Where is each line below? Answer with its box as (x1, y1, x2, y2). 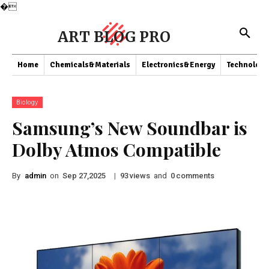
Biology (16, 98, 38, 106)
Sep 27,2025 (62, 171, 106, 181)
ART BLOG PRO (58, 28, 171, 46)
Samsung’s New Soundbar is (12, 116, 247, 140)
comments (176, 171, 214, 180)
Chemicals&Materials (50, 60, 130, 70)
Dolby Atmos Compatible (12, 138, 221, 162)
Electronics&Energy (142, 60, 215, 70)
